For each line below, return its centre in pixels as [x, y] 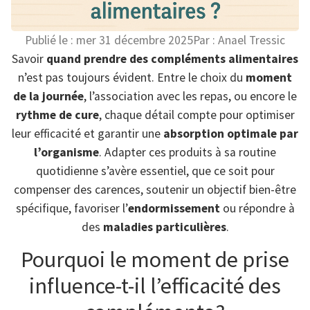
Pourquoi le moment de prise [155, 260]
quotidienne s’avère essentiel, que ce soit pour [155, 171]
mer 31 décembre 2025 [135, 40]
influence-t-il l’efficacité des [155, 286]
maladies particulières [164, 227]
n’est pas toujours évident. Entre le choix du [132, 77]
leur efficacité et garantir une [88, 134]
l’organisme [66, 152]
